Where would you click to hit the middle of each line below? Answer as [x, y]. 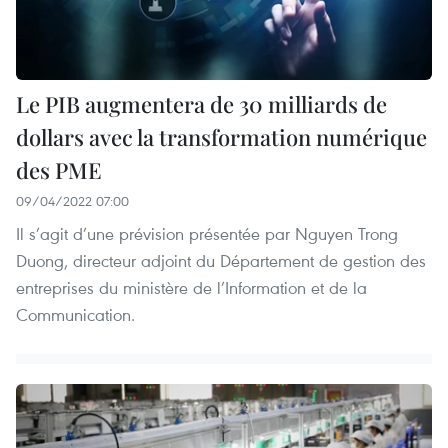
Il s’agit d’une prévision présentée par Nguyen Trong [207, 233]
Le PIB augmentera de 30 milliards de [201, 103]
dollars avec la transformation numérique [221, 136]
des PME [59, 169]
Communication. [75, 314]
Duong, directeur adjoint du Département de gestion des [221, 260]
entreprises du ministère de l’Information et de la [191, 287]
